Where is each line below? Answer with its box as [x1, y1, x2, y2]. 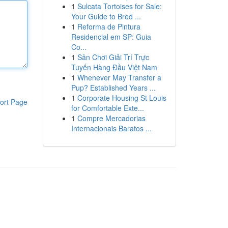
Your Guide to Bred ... [71, 11, 141, 21]
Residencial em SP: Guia [71, 32, 151, 42]
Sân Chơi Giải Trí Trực [77, 52, 149, 62]
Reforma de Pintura [77, 21, 140, 32]
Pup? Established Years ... [71, 82, 156, 93]
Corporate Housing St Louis [77, 93, 166, 103]
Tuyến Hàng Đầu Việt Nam [71, 62, 157, 72]
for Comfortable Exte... [71, 103, 144, 113]
